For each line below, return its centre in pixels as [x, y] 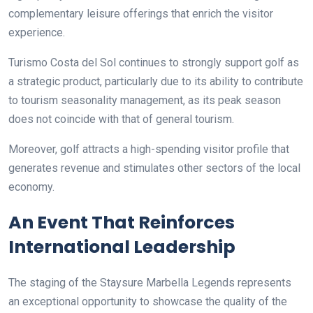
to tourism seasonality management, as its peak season [145, 100]
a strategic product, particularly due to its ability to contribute [156, 81]
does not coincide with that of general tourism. [121, 119]
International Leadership [122, 247]
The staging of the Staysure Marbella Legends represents [150, 282]
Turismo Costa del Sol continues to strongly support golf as [154, 62]
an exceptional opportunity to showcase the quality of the [148, 301]
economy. [31, 187]
